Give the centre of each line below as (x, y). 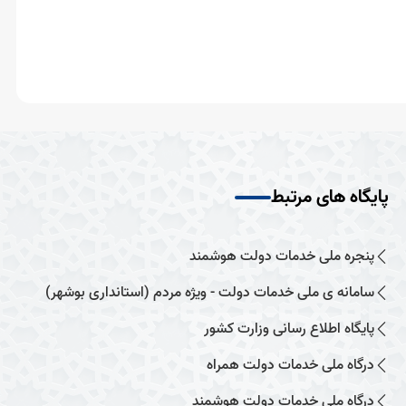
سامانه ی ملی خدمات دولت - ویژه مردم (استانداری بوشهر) (210, 292)
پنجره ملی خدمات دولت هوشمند (282, 256)
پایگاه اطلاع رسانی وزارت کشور (289, 329)
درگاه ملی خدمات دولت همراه (290, 365)
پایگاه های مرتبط (330, 197)
